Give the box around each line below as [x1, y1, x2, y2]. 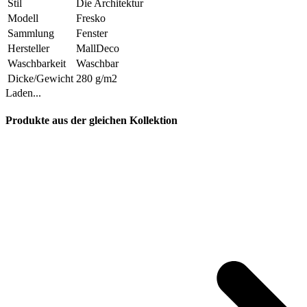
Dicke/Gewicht [8, 73, 73, 85]
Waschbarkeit [8, 58, 66, 70]
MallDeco [76, 42, 119, 55]
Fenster [76, 27, 108, 40]
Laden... [5, 87, 41, 99]
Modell [8, 12, 38, 25]
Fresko [76, 12, 106, 25]
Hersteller [8, 42, 49, 55]
